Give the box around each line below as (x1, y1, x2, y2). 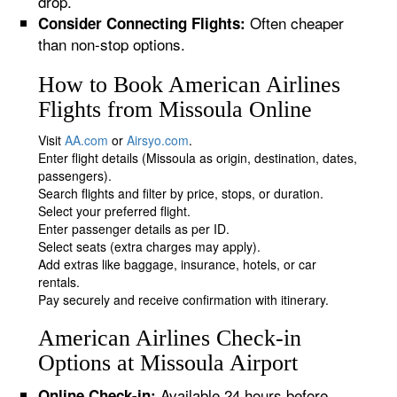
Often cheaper (245, 12, 345, 34)
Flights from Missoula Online (38, 97, 313, 122)
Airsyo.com (127, 131, 190, 149)
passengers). (38, 167, 113, 184)
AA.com (65, 131, 109, 149)
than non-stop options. (38, 33, 186, 55)
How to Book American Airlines (38, 72, 341, 97)
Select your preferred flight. (38, 202, 191, 220)
